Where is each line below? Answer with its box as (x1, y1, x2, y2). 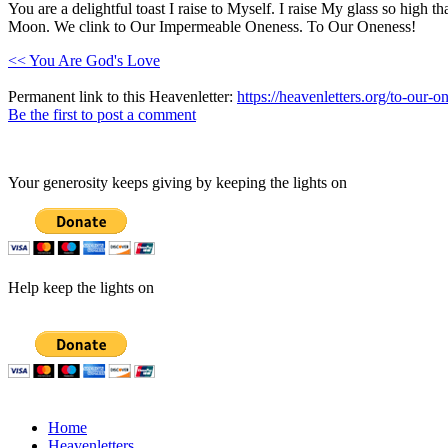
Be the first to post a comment (8, 105, 196, 123)
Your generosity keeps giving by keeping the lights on (8, 173, 347, 191)
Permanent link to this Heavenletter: (8, 87, 237, 105)
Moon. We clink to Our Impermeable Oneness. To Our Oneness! (8, 17, 416, 35)
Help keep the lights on (8, 278, 154, 296)
